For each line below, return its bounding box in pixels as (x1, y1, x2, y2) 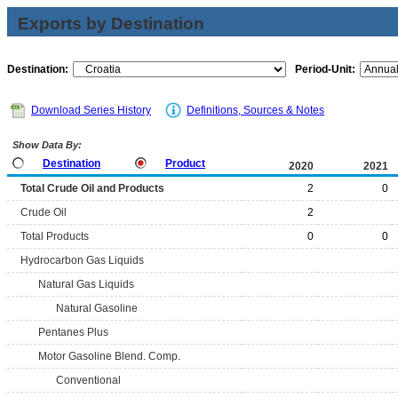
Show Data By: (10, 139, 82, 150)
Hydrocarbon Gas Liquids (20, 254, 144, 267)
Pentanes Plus (38, 326, 108, 338)
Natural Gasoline (56, 302, 138, 314)
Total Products (20, 230, 89, 243)
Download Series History (31, 104, 151, 116)
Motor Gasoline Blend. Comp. (38, 350, 180, 362)
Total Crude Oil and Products (20, 182, 164, 195)
